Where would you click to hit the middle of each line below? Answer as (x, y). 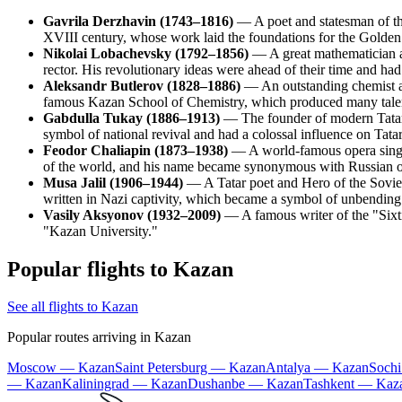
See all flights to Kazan (73, 307)
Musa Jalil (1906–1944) (113, 182)
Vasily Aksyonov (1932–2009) (132, 214)
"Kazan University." (100, 231)
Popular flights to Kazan (120, 269)
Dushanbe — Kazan (245, 384)
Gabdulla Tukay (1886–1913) (131, 118)
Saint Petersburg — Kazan (190, 368)
